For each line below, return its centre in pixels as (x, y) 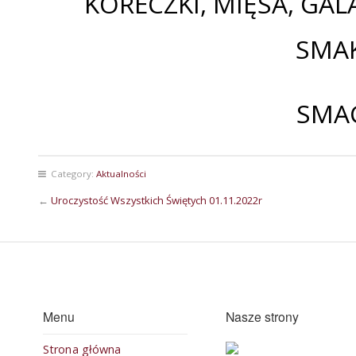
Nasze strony (262, 316)
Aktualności (121, 174)
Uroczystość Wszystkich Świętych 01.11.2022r (157, 200)
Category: (71, 174)
